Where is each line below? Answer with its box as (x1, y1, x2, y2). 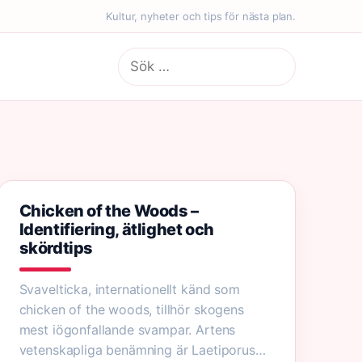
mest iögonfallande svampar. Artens (19, 322, 236, 338)
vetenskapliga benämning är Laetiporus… (19, 342, 266, 358)
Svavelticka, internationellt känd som (19, 281, 240, 297)
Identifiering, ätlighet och (19, 220, 214, 239)
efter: (117, 69, 149, 85)
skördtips (19, 238, 94, 258)
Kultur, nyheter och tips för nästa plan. (106, 10, 296, 23)
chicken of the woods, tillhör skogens (19, 301, 244, 318)
